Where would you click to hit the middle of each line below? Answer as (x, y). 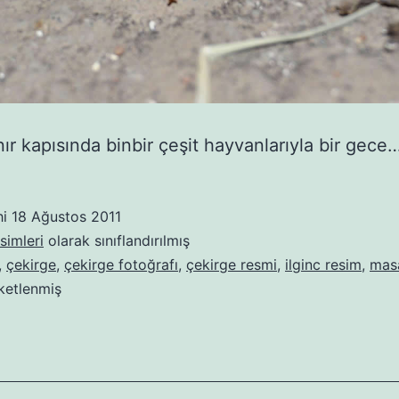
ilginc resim (323, 265)
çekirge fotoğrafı (121, 265)
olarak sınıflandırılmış (117, 241)
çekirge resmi (232, 265)
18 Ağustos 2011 (66, 217)
